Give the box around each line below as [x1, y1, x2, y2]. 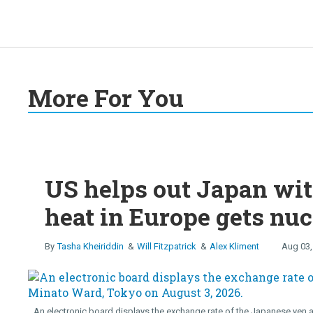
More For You [28, 82, 184, 113]
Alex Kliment [210, 240, 259, 252]
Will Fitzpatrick [137, 240, 196, 252]
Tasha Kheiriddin [57, 240, 124, 252]
